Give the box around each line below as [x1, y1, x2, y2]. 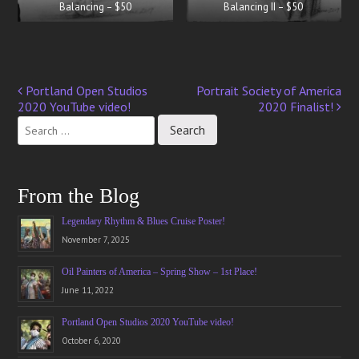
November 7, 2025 [62, 234, 131, 246]
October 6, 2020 [62, 335, 122, 347]
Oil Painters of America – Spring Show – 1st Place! [62, 266, 258, 278]
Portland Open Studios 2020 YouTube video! [62, 317, 235, 329]
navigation [18, 109, 107, 133]
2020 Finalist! [257, 99, 337, 115]
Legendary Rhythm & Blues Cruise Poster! [62, 216, 226, 228]
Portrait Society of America [196, 83, 341, 99]
